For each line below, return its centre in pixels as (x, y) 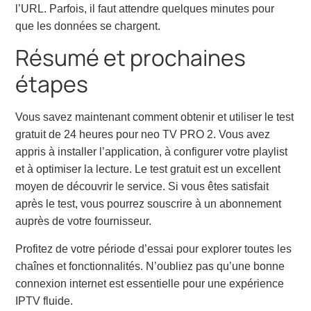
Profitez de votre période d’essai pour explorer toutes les (154, 249)
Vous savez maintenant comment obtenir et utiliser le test (155, 117)
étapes (52, 84)
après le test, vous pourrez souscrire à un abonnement (149, 204)
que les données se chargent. (88, 26)
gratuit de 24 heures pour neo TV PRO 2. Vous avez (143, 135)
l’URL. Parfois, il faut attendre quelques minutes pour (145, 9)
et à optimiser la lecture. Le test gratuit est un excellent (148, 169)
